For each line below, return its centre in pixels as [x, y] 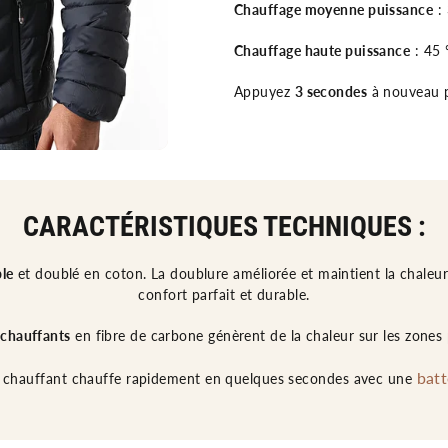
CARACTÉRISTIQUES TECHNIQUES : [224, 227]
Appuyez [264, 92]
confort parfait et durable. [224, 295]
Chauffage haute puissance [322, 51]
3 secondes [331, 92]
